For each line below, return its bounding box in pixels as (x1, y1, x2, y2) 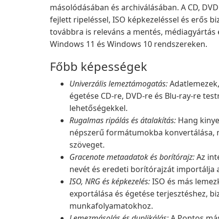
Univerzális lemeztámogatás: (69, 78, 168, 89)
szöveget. (69, 139, 105, 150)
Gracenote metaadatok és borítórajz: (69, 152, 195, 162)
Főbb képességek (50, 58, 147, 74)
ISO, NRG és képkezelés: (69, 176, 150, 187)
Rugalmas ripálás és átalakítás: (69, 115, 176, 126)
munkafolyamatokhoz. (69, 200, 153, 211)
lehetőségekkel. (69, 103, 128, 113)
